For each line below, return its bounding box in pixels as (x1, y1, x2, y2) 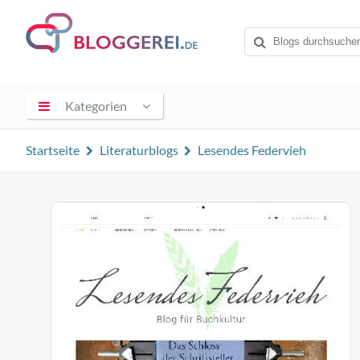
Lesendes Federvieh (198, 142, 307, 157)
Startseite (26, 142, 80, 157)
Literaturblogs (99, 142, 178, 157)
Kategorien (65, 97, 128, 113)
